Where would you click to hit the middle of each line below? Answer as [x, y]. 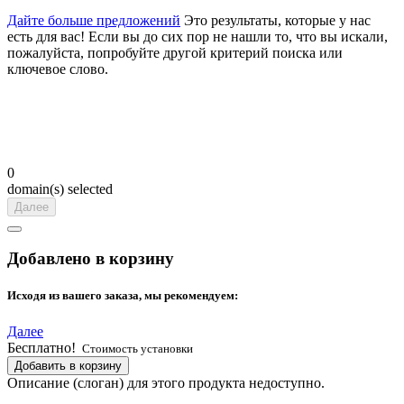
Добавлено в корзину [91, 259]
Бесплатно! [41, 347]
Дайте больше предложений [94, 20]
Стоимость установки [136, 348]
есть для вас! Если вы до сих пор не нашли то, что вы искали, [197, 36]
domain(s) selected [60, 188]
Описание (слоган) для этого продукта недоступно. [166, 382]
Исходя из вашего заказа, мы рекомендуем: [123, 296]
